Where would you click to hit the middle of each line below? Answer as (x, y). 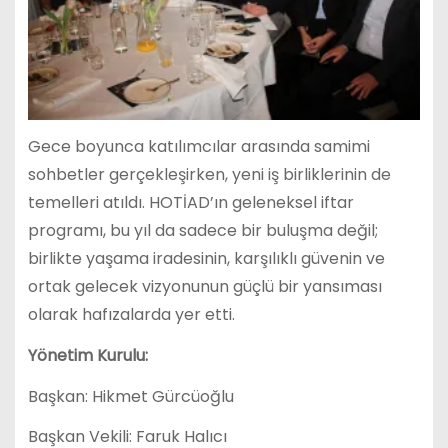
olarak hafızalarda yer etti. (131, 314)
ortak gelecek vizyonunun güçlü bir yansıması (204, 286)
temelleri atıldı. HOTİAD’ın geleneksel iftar (190, 202)
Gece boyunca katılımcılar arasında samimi (198, 146)
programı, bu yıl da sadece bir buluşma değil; (202, 230)
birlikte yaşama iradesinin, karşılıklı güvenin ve (206, 258)
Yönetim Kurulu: (87, 355)
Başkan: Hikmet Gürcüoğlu (130, 396)
